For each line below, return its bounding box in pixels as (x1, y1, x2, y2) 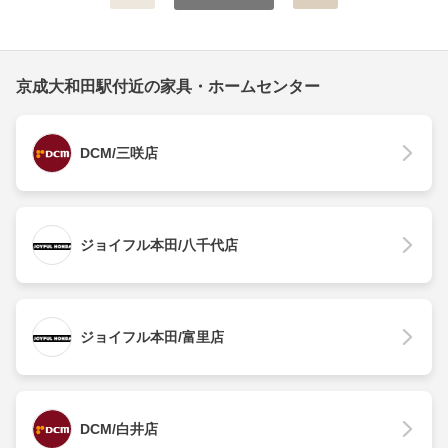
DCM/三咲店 (80, 145, 158, 162)
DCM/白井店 (80, 421, 158, 438)
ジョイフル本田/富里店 (80, 329, 224, 346)
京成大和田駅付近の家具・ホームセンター (16, 78, 320, 96)
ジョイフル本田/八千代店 (80, 237, 238, 254)
